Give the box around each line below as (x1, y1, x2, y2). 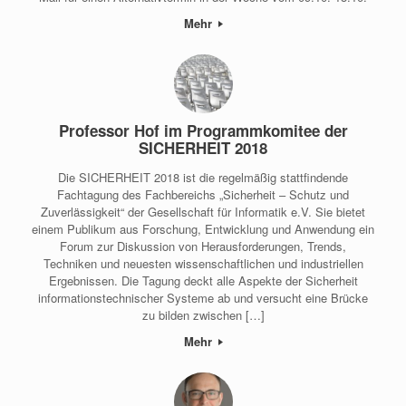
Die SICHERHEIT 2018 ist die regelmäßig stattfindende (58, 169, 348, 187)
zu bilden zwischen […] (141, 306, 265, 324)
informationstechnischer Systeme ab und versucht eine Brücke (38, 289, 368, 307)
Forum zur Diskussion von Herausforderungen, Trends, (60, 237, 346, 256)
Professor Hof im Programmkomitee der (58, 119, 348, 141)
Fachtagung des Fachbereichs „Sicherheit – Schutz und (57, 186, 349, 204)
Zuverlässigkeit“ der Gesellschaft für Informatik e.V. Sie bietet (41, 203, 365, 221)
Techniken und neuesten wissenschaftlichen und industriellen (43, 255, 363, 273)
